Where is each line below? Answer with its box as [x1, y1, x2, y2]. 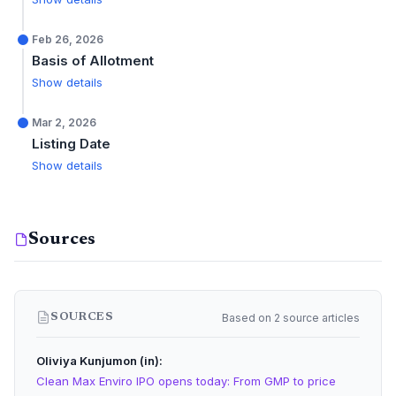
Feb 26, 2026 [32, 33, 103, 46]
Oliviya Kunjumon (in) [36, 354, 159, 368]
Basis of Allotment [32, 52, 154, 69]
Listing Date [32, 135, 110, 152]
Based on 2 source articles [222, 310, 360, 324]
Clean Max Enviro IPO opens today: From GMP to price [36, 374, 336, 388]
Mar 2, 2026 [32, 116, 96, 129]
